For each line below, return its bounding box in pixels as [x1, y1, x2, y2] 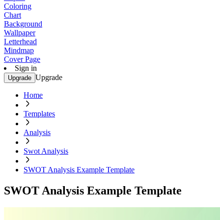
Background [4, 20, 42, 28]
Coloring [4, 2, 31, 10]
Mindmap [4, 46, 34, 55]
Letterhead [4, 37, 37, 46]
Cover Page [4, 55, 40, 63]
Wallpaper [4, 28, 35, 37]
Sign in [15, 64, 37, 72]
